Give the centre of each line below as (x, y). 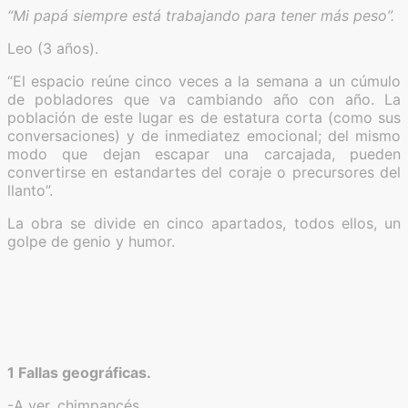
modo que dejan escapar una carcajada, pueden (204, 153)
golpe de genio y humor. (91, 241)
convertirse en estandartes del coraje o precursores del (204, 172)
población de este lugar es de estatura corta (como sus (204, 117)
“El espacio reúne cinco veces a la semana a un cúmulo (204, 81)
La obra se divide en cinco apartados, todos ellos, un (204, 223)
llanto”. (30, 190)
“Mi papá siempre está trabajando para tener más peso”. (201, 15)
